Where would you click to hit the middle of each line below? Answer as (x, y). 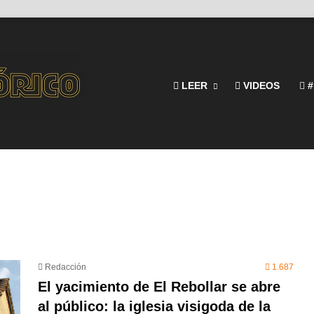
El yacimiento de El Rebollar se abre (159, 287)
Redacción (66, 267)
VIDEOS (260, 86)
